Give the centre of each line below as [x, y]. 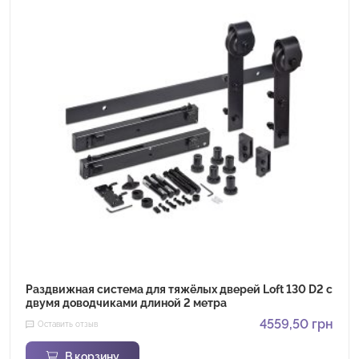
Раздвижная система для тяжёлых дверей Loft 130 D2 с [179, 289]
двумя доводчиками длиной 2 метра [126, 303]
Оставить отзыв [68, 324]
